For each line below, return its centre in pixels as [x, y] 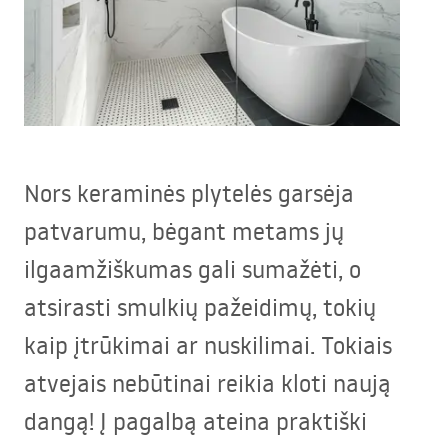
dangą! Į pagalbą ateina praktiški [195, 421]
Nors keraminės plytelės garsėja [189, 193]
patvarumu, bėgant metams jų [184, 231]
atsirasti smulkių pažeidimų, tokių [200, 307]
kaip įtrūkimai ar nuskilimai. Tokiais [208, 345]
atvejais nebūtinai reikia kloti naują [207, 383]
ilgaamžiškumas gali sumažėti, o [192, 269]
